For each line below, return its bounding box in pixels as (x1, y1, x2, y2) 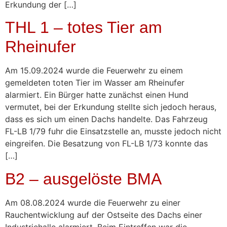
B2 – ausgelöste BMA (5, 169, 162, 188)
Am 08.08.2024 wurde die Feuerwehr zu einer (5, 197, 180, 208)
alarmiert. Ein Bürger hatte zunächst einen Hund (5, 90, 188, 100)
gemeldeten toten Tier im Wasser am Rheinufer (5, 78, 184, 88)
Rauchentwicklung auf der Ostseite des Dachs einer (5, 209, 202, 220)
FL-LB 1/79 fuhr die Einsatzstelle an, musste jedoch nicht (5, 126, 221, 137)
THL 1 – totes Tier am (5, 18, 162, 37)
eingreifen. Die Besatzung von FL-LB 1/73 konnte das (5, 138, 208, 149)
